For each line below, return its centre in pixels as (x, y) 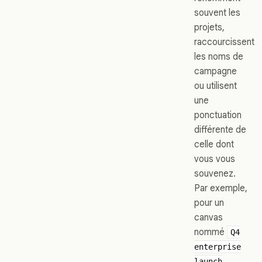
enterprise (218, 247)
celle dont (214, 144)
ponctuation (218, 115)
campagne (216, 71)
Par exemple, (221, 188)
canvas (208, 217)
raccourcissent (224, 42)
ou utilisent (216, 85)
